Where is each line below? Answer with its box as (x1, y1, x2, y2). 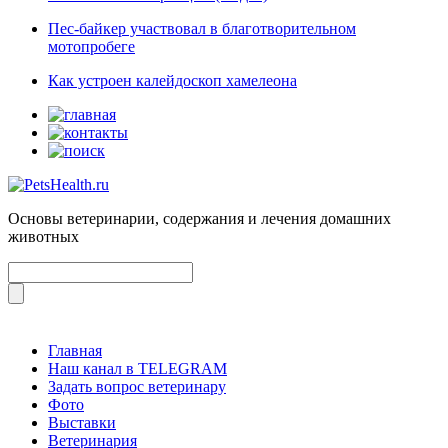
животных (8, 227, 79, 245)
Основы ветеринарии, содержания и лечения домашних (8, 209, 391, 227)
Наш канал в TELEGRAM (48, 359, 227, 377)
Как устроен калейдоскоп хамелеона (48, 71, 297, 89)
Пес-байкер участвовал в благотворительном (48, 19, 356, 37)
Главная (48, 341, 102, 359)
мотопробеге (48, 37, 135, 55)
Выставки (48, 413, 116, 431)
